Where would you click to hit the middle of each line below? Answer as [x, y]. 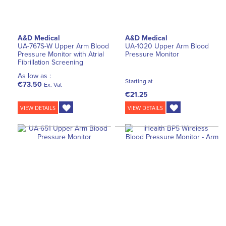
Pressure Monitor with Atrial [61, 54]
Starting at [139, 81]
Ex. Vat [53, 84]
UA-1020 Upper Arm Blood [167, 46]
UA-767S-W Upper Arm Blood [63, 46]
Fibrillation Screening [50, 63]
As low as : [34, 76]
